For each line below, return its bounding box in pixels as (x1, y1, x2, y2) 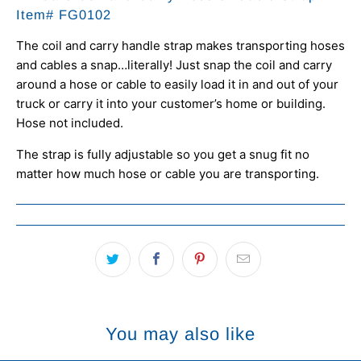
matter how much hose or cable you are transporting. (16, 166, 319, 182)
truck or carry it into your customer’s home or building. (16, 96, 326, 112)
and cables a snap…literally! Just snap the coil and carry (16, 57, 332, 73)
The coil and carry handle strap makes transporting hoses (16, 38, 345, 54)
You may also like (106, 323, 255, 344)
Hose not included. (16, 115, 123, 131)
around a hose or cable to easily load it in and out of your (16, 77, 338, 93)
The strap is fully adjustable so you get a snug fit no (16, 147, 309, 163)
